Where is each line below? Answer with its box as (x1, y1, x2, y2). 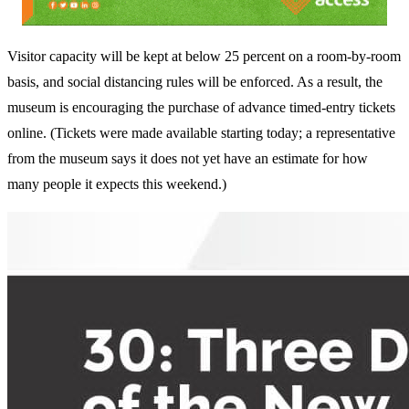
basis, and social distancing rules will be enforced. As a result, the (7, 73, 383, 89)
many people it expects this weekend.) (7, 175, 226, 192)
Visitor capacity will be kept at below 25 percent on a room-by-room (7, 47, 401, 64)
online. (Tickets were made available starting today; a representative (7, 124, 395, 141)
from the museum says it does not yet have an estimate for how (7, 150, 368, 166)
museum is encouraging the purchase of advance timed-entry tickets (7, 99, 395, 115)
